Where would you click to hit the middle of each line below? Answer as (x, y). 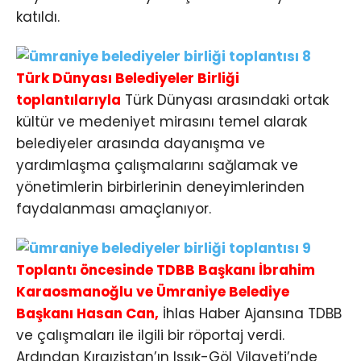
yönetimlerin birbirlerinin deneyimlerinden (160, 187)
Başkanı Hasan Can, (87, 314)
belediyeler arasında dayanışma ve (141, 144)
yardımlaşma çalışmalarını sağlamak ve (157, 166)
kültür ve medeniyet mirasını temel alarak (162, 122)
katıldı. (38, 17)
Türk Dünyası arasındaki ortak (225, 100)
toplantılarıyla (68, 100)
